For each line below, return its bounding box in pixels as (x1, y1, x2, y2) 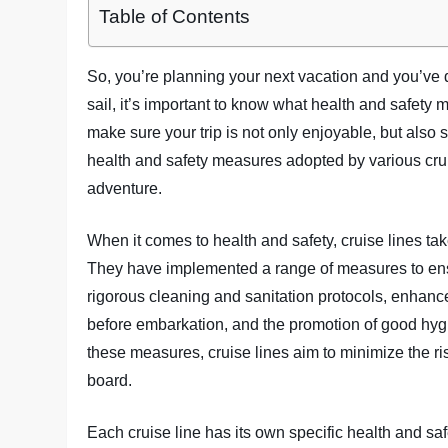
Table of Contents (98, 6, 250, 28)
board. (87, 372, 133, 389)
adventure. (87, 180, 163, 197)
